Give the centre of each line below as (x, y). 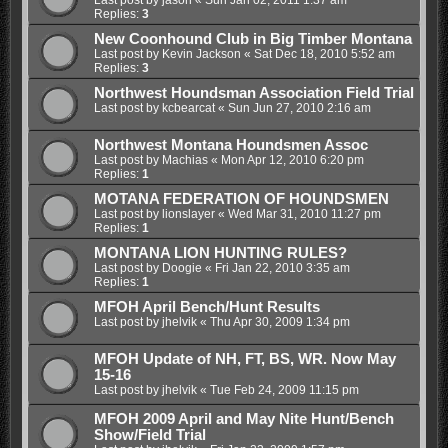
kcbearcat (188, 107)
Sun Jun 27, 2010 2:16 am (299, 107)
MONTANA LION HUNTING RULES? (220, 252)
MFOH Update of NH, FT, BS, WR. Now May (244, 358)
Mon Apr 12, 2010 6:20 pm (292, 159)
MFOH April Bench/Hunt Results (206, 306)
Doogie (181, 267)
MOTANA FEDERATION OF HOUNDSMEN (241, 198)
